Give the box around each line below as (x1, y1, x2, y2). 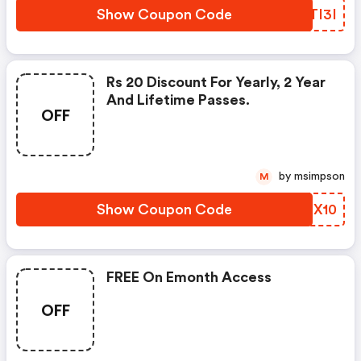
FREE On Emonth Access (106, 270, 272, 284)
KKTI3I (288, 7, 337, 22)
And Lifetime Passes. (106, 93, 250, 107)
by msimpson (294, 171, 345, 182)
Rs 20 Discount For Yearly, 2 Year (106, 75, 326, 89)
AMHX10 (277, 202, 337, 217)
